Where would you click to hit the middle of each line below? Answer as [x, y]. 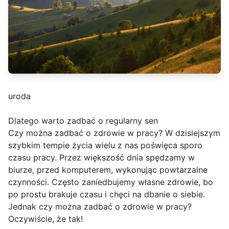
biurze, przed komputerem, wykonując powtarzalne [108, 170]
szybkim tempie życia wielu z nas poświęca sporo [105, 145]
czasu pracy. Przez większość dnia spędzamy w [101, 158]
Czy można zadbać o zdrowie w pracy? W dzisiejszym [114, 133]
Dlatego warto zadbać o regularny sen [83, 121]
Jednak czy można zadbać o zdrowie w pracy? [100, 207]
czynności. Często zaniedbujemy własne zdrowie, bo [111, 182]
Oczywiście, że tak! [45, 219]
